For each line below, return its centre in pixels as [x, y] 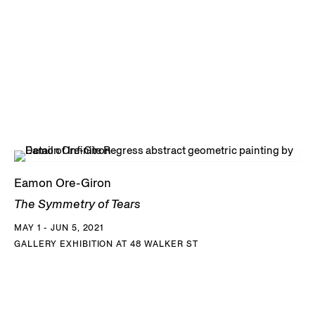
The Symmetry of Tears [77, 204]
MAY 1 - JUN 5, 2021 [59, 228]
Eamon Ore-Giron [63, 183]
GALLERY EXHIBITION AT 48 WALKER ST [106, 244]
